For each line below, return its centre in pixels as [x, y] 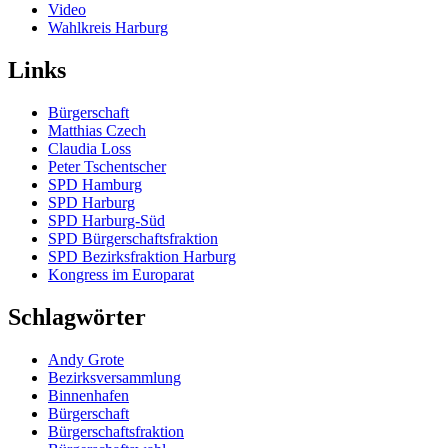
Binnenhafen [88, 395]
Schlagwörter [77, 316]
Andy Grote [86, 359]
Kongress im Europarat [121, 275]
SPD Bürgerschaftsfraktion [133, 239]
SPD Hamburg [95, 185]
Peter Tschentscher [107, 167]
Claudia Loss [89, 149]
